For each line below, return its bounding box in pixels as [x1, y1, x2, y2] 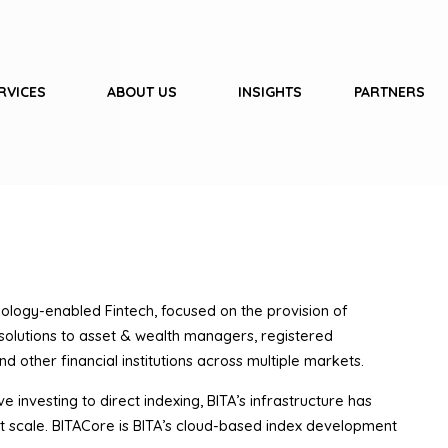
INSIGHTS [237, 83, 302, 101]
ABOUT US [106, 83, 177, 101]
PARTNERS [353, 83, 425, 101]
